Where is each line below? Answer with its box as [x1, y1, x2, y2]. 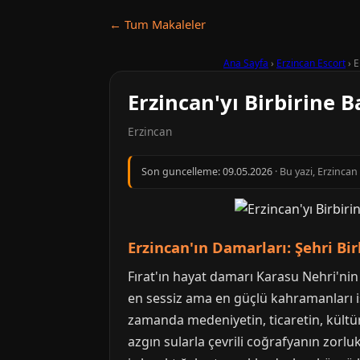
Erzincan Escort [276, 56, 346, 70]
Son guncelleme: [141, 165, 223, 178]
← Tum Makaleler [109, 16, 206, 32]
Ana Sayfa [223, 56, 268, 70]
